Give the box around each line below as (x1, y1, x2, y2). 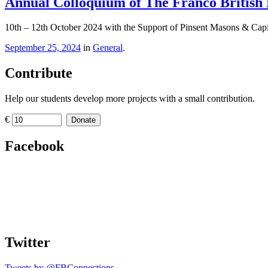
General (93, 42, 123, 53)
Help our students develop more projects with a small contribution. (5, 93, 255, 104)
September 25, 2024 (5, 42, 81, 53)
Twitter (5, 234, 50, 250)
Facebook (5, 138, 64, 154)
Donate (71, 115, 96, 125)
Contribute (5, 65, 72, 81)
